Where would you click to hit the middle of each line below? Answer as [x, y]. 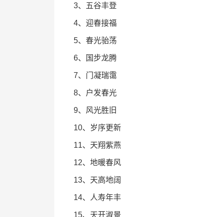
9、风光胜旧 [95, 110]
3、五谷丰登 [95, 6]
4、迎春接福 [95, 23]
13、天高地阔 [97, 180]
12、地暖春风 [97, 163]
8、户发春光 [95, 93]
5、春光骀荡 [95, 40]
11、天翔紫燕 [97, 145]
